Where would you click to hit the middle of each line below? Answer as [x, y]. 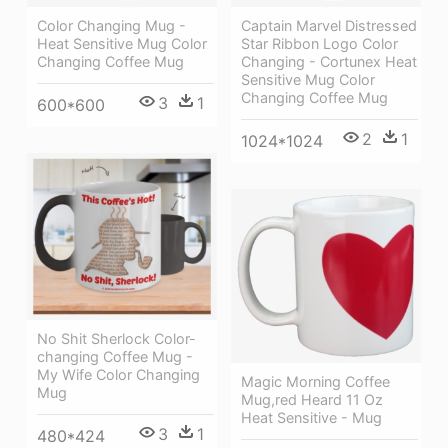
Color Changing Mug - [111, 26]
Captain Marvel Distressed [329, 26]
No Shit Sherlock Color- [116, 338]
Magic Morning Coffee [315, 382]
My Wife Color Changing [118, 374]
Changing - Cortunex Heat [329, 62]
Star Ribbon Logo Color [319, 44]
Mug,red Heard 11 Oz [312, 400]
